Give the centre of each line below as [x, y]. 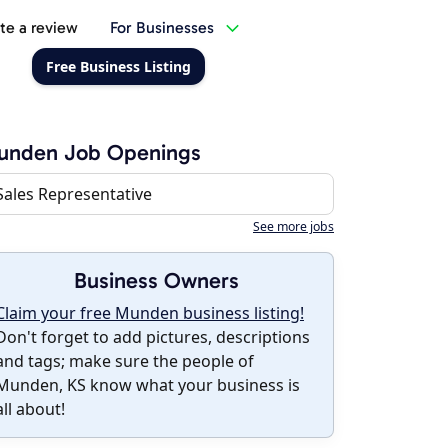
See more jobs [293, 226]
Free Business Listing [118, 66]
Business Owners [156, 280]
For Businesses [161, 27]
